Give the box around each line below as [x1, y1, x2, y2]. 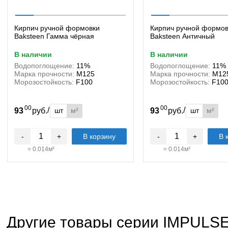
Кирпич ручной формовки [14, 24, 100, 32]
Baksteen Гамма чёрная [14, 32, 94, 40]
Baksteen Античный [150, 32, 215, 40]
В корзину [83, 132, 116, 140]
